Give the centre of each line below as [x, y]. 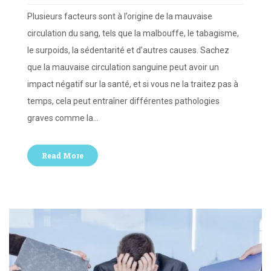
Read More [63, 156]
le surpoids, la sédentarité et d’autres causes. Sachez [128, 51]
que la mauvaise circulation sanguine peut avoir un [123, 67]
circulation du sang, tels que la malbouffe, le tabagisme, [133, 34]
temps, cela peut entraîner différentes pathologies [123, 101]
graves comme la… [63, 118]
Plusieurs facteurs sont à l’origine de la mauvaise [120, 17]
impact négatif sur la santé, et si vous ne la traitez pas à [133, 84]
